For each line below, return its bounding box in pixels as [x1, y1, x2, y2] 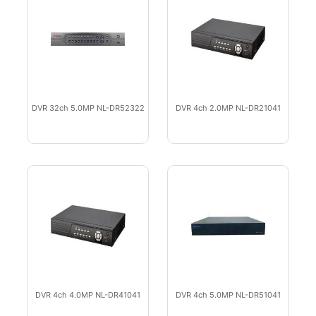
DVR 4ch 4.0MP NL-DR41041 [35, 290, 140, 300]
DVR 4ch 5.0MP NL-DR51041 [176, 290, 281, 300]
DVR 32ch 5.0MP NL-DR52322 [31, 103, 145, 114]
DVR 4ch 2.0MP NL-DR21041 [176, 103, 281, 114]
